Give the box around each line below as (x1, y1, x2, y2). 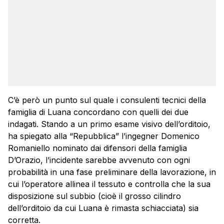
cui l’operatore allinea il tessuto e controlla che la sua (8, 179, 210, 189)
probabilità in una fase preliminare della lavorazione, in (8, 167, 216, 177)
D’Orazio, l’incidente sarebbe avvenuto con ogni (8, 155, 190, 165)
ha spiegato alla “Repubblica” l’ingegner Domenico (8, 131, 199, 141)
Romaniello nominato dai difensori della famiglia (8, 143, 187, 153)
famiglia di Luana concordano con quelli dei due (8, 107, 188, 117)
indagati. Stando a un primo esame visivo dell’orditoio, (8, 119, 210, 129)
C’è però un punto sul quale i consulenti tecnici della (8, 95, 206, 105)
